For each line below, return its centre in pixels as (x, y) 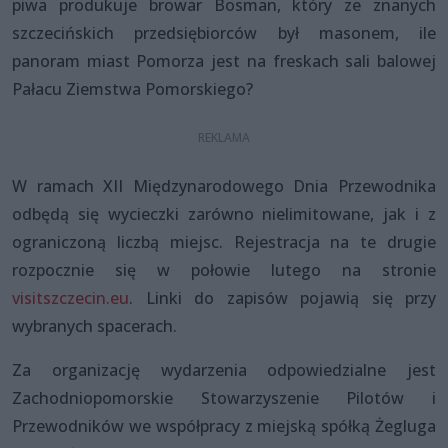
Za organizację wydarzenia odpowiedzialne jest (224, 369)
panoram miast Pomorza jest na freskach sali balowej (224, 60)
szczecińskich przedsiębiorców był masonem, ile (224, 32)
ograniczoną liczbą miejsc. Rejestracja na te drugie (224, 241)
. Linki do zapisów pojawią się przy (282, 297)
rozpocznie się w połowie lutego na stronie (224, 269)
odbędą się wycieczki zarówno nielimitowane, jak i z (224, 213)
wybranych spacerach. (96, 325)
